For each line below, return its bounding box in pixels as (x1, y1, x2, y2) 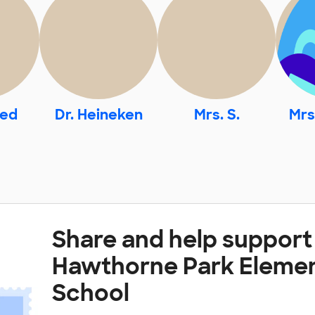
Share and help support (52, 225, 312, 255)
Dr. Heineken (54, 105, 143, 124)
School (52, 278, 129, 309)
